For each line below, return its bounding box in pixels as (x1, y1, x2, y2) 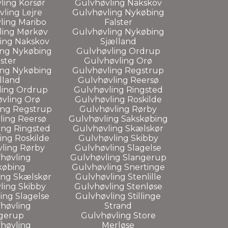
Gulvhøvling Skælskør (73, 123, 163, 133)
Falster (104, 17, 132, 27)
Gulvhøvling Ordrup (76, 46, 160, 56)
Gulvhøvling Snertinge (71, 162, 165, 172)
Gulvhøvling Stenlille (75, 172, 161, 182)
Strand (104, 201, 132, 211)
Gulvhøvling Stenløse (74, 181, 162, 191)
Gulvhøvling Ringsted (73, 84, 163, 95)
